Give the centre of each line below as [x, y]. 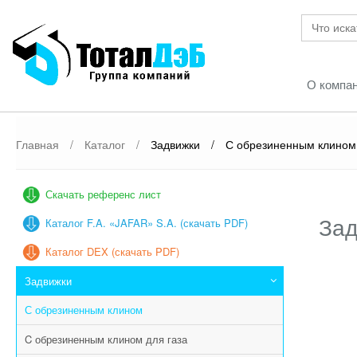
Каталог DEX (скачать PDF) [112, 251]
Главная [37, 144]
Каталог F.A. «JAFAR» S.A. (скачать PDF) [147, 223]
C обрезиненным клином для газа [106, 339]
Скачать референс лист [103, 194]
